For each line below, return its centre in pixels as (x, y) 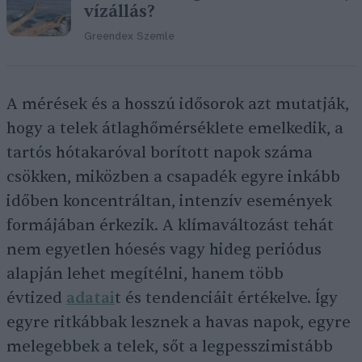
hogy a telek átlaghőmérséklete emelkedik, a (175, 128)
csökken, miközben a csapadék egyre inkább (173, 177)
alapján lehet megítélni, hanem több (145, 274)
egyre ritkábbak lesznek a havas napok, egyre (179, 322)
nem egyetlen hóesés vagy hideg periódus (164, 250)
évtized (36, 298)
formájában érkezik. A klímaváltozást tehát (170, 225)
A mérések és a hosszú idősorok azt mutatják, (178, 104)
